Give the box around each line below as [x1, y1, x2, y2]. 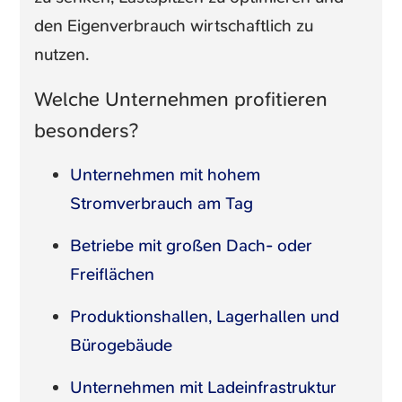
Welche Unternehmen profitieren [34, 85, 328, 112]
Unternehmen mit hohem [70, 162, 261, 186]
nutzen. [34, 42, 90, 66]
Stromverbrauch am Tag [70, 191, 254, 214]
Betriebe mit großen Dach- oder [70, 233, 313, 257]
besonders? [34, 117, 139, 144]
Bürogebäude [70, 333, 173, 356]
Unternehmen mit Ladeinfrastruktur [70, 375, 337, 398]
